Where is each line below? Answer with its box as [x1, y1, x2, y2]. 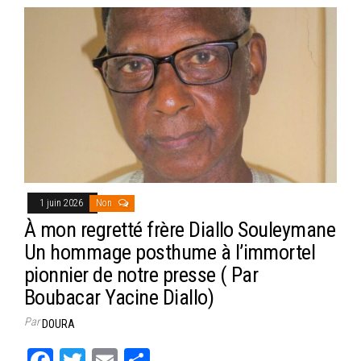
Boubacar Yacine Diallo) [24, 285, 214, 310]
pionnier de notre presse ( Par [24, 263, 259, 288]
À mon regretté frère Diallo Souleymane [24, 218, 336, 243]
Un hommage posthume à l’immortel [24, 240, 316, 265]
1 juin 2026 [39, 197, 85, 210]
